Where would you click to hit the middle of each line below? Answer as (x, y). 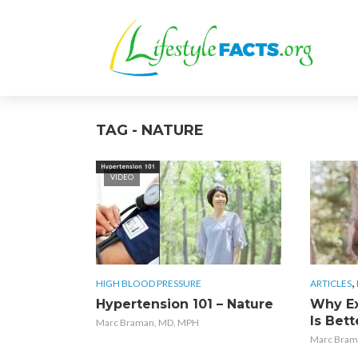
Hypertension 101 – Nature (185, 304)
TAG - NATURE (150, 130)
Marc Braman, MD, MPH (147, 322)
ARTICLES (330, 283)
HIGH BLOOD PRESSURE (149, 283)
